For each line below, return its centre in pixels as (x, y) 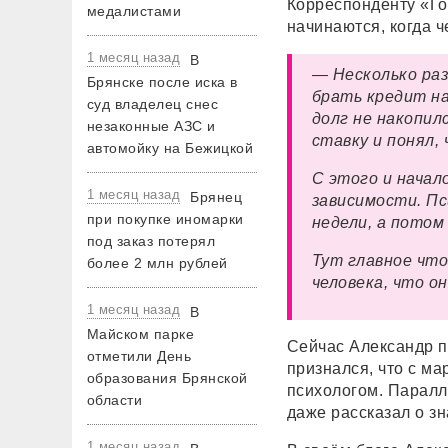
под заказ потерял (151, 241)
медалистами (134, 11)
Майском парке (141, 334)
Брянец (216, 197)
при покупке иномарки (165, 219)
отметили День (139, 356)
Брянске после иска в (162, 82)
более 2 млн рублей (157, 263)
